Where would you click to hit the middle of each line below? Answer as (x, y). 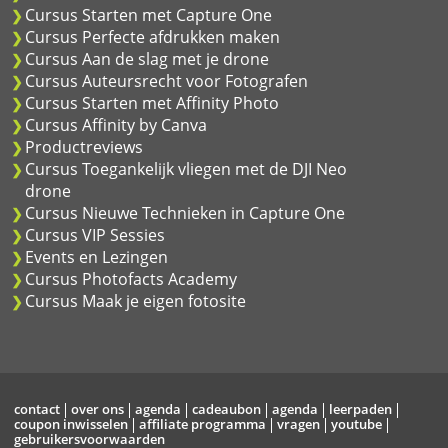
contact (36, 409)
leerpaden (360, 409)
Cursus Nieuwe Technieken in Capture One (185, 213)
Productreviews (84, 147)
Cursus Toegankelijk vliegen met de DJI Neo (186, 169)
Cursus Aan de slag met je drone (147, 59)
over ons (97, 409)
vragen (298, 424)
